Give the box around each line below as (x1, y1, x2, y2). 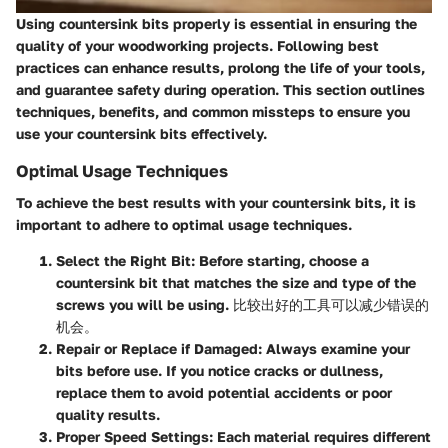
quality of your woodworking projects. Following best (16, 36, 379, 54)
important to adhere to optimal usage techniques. (16, 215, 352, 233)
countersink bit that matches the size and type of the (56, 273, 416, 291)
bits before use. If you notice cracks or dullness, (56, 361, 383, 379)
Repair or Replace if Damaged (56, 339, 258, 357)
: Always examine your (258, 339, 410, 357)
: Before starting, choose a (191, 251, 369, 269)
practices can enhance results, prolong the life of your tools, (16, 58, 425, 76)
